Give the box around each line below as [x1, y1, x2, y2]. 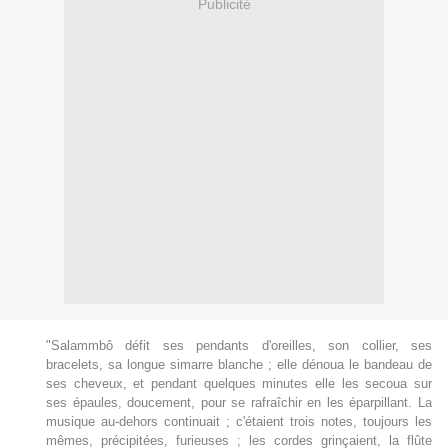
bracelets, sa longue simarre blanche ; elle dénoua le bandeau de [46, 357, 432, 373]
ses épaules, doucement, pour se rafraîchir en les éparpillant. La [46, 395, 432, 411]
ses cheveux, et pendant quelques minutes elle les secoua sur [46, 376, 432, 392]
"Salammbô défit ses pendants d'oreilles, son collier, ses [46, 338, 432, 354]
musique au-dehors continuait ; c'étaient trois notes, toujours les [46, 414, 432, 430]
